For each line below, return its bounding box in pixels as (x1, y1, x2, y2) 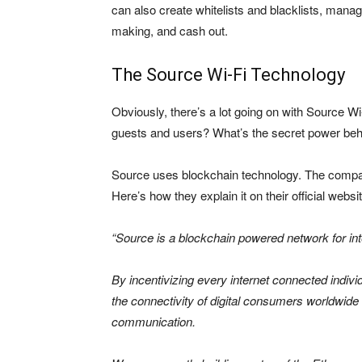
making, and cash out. (112, 22, 228, 39)
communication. (112, 313, 196, 330)
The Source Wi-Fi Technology (112, 65, 345, 85)
